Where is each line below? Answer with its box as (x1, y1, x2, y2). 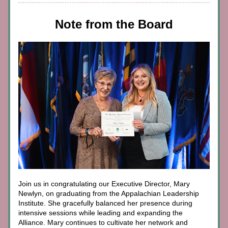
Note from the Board (55, 17, 173, 31)
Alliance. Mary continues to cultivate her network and (18, 218, 188, 226)
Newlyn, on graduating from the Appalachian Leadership (18, 189, 199, 197)
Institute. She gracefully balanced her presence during (18, 199, 192, 207)
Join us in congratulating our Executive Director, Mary (18, 180, 190, 188)
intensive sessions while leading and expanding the (18, 209, 183, 217)
